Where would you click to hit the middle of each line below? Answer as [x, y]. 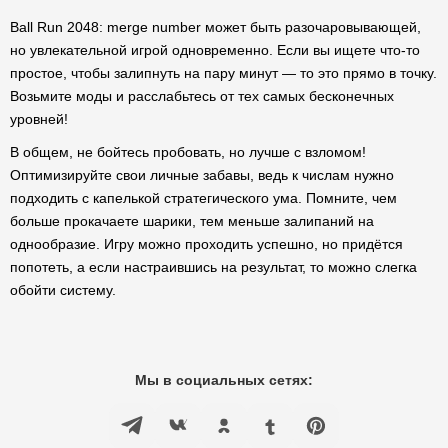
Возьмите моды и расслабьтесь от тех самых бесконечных [202, 96]
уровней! [39, 119]
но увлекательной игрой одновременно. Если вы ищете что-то [215, 50]
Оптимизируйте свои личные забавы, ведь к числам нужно [202, 175]
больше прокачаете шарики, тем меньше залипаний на [192, 221]
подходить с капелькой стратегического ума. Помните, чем [203, 198]
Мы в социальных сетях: [224, 380]
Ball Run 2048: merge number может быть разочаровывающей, [215, 27]
